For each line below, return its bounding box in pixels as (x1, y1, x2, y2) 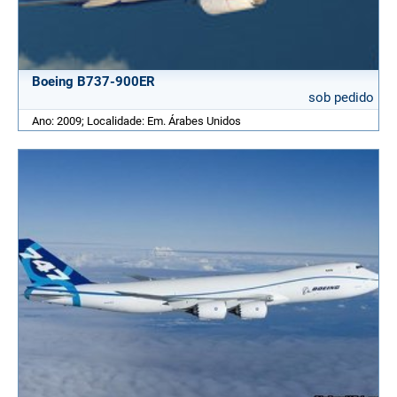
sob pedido (308, 90, 374, 106)
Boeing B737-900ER (32, 74, 155, 90)
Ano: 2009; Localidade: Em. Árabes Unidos (32, 114, 241, 128)
